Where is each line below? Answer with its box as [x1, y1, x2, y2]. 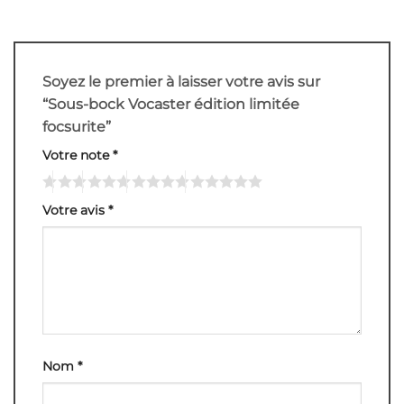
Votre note [42, 146, 113, 163]
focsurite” [42, 117, 115, 135]
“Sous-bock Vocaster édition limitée [42, 95, 299, 113]
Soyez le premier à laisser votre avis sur [42, 72, 320, 90]
